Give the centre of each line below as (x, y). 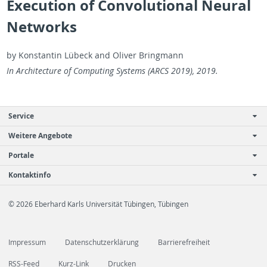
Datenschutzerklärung (102, 242)
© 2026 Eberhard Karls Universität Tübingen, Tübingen (98, 204)
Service (21, 116)
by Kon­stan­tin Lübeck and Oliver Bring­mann (95, 55)
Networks (41, 27)
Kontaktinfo (30, 175)
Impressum (27, 242)
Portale (21, 155)
